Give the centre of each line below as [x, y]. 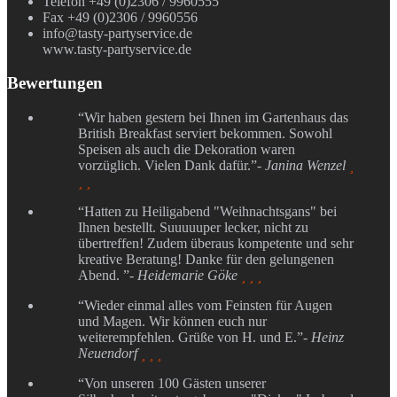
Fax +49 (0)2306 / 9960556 [120, 17]
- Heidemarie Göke [185, 275]
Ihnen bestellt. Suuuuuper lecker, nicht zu [193, 227]
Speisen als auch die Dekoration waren [187, 149]
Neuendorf [109, 353]
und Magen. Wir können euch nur [172, 321]
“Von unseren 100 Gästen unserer [172, 383]
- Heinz [323, 337]
